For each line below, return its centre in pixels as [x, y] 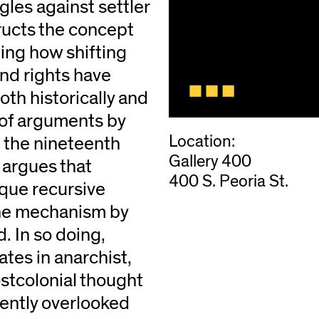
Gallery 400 [210, 162]
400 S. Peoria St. [228, 182]
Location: [202, 142]
